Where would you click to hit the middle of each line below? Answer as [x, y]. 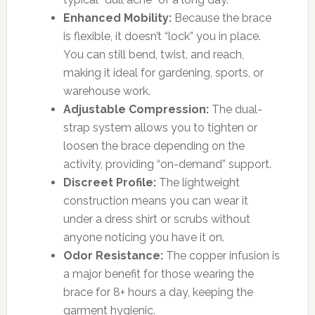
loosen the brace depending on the [154, 146]
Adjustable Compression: [136, 109]
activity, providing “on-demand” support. [167, 164]
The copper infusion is [221, 255]
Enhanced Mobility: [117, 18]
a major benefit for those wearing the [158, 274]
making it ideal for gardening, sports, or [163, 72]
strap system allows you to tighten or [160, 127]
